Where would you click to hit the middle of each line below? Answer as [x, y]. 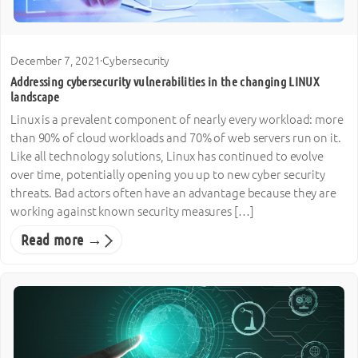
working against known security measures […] [132, 211]
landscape [35, 97]
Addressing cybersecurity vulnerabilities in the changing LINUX [165, 82]
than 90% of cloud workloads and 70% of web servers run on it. [176, 137]
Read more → [62, 239]
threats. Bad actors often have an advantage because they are [173, 193]
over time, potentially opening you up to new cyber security [168, 174]
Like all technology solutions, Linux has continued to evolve [167, 156]
